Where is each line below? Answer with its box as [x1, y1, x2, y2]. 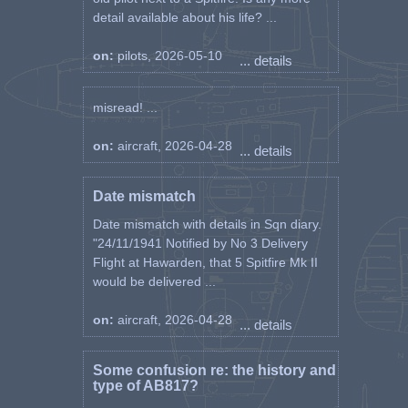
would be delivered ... [92, 274, 216, 289]
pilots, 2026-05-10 [117, 48, 222, 63]
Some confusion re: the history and [92, 362, 336, 378]
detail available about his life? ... [92, 10, 277, 25]
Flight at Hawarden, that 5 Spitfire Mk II [92, 255, 318, 270]
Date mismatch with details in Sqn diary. [92, 217, 321, 231]
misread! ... [92, 100, 158, 115]
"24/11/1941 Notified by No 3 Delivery [92, 236, 308, 250]
